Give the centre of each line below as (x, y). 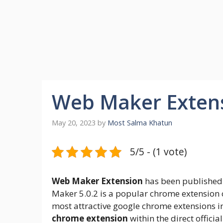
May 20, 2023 (74, 123)
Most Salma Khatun (140, 123)
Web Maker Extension (97, 181)
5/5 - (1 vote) (158, 152)
